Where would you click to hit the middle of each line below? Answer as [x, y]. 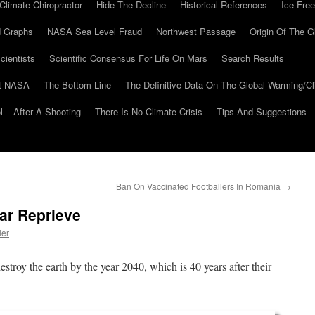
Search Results [253, 58]
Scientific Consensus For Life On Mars [128, 58]
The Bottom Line [77, 85]
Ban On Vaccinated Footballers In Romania [199, 186]
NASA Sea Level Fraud [95, 31]
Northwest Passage [196, 31]
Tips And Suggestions [262, 111]
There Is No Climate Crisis [149, 111]
